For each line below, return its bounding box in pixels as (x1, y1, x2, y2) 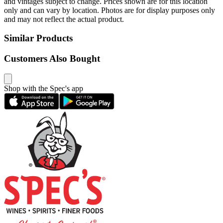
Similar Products (4, 33, 73, 44)
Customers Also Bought (4, 53, 100, 64)
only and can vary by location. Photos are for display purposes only (4, 5, 215, 14)
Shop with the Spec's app (4, 84, 83, 93)
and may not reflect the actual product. (4, 14, 124, 23)
